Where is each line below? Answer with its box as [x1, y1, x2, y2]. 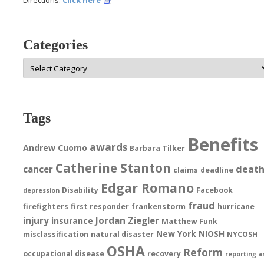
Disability [62, 185, 99, 196]
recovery [147, 249, 181, 259]
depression [23, 186, 60, 195]
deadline [200, 165, 234, 176]
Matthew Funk [161, 216, 218, 227]
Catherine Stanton [55, 160, 171, 177]
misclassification [23, 229, 89, 240]
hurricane [217, 202, 255, 212]
